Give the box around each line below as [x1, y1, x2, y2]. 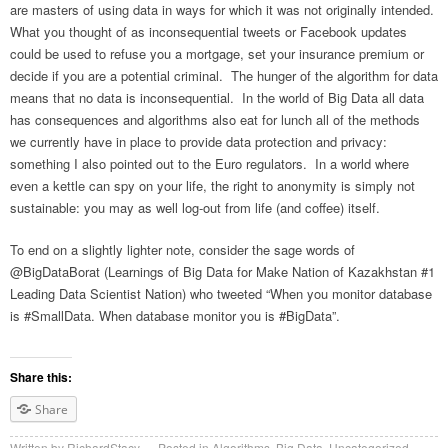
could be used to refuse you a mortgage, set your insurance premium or [10, 44, 424, 64]
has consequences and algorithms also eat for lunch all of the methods [10, 110, 420, 130]
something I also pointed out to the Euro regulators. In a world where [10, 154, 409, 174]
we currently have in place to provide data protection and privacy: [10, 132, 387, 152]
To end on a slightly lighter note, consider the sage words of [10, 240, 355, 260]
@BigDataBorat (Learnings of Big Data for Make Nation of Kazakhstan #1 [10, 262, 435, 282]
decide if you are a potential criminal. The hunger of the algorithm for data [10, 66, 438, 86]
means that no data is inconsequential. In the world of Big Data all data [10, 88, 424, 108]
